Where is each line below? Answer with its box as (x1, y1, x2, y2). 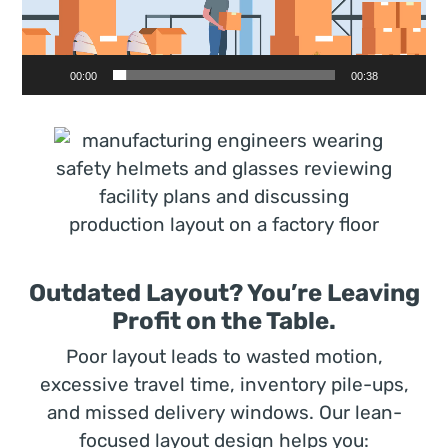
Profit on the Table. (112, 306, 336, 335)
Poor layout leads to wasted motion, (65, 344, 383, 368)
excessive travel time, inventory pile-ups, (39, 372, 409, 396)
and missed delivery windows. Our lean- (46, 400, 402, 424)
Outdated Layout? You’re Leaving (28, 278, 420, 307)
